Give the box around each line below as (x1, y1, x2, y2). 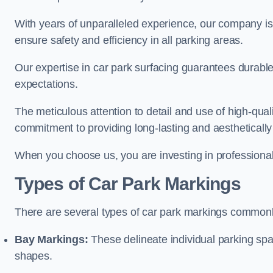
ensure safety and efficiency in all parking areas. (15, 34, 244, 46)
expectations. (15, 78, 78, 90)
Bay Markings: (15, 233, 88, 246)
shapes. (15, 250, 52, 262)
